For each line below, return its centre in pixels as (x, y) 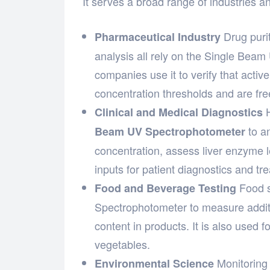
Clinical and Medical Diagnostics (179, 112)
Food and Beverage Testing (165, 188)
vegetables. (122, 244)
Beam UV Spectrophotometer (170, 132)
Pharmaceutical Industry (158, 37)
